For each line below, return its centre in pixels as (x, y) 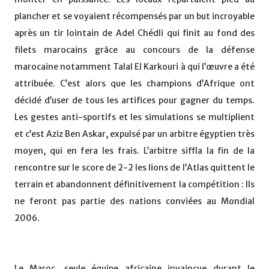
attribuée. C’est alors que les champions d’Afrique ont (134, 84)
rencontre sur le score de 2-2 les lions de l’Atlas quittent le (134, 168)
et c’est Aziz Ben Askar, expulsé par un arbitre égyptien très (134, 134)
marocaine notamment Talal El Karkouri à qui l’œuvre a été (134, 67)
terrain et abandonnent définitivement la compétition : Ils (134, 185)
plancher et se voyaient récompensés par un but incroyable (134, 17)
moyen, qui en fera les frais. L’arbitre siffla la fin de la (134, 151)
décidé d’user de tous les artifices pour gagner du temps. (134, 101)
